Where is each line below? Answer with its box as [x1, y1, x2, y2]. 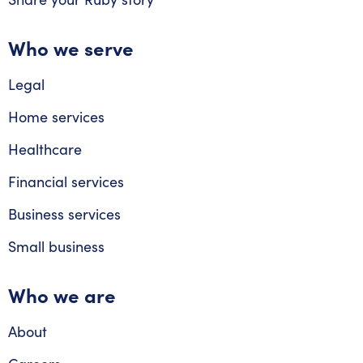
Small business [8, 237, 105, 257]
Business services [8, 204, 121, 224]
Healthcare [8, 139, 82, 160]
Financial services [8, 172, 124, 192]
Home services [8, 107, 105, 127]
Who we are [8, 281, 116, 309]
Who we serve [8, 34, 134, 62]
